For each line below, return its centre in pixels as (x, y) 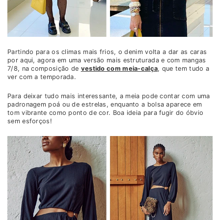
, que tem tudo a (184, 69)
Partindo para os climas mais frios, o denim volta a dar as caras (107, 52)
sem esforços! (30, 121)
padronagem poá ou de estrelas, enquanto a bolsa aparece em (105, 105)
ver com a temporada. (42, 77)
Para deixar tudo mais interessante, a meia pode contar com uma (109, 96)
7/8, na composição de (44, 69)
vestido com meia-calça (119, 69)
